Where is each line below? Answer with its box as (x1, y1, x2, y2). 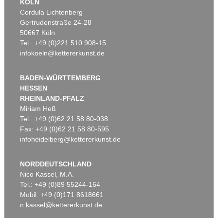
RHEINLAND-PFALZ (20, 94, 85, 103)
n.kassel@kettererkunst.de (20, 201, 103, 209)
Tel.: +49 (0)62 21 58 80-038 (20, 115, 109, 123)
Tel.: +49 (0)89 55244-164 (20, 181, 101, 189)
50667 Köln (20, 29, 55, 37)
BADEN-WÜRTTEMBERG (20, 74, 101, 82)
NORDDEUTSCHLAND (20, 160, 92, 168)
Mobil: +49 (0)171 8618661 (20, 191, 104, 199)
